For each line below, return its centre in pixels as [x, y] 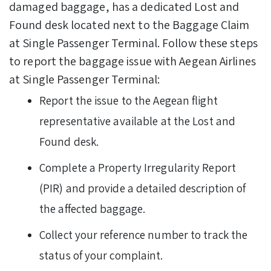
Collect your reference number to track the [144, 234]
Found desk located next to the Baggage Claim [129, 24]
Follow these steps [210, 43]
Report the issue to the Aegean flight [129, 100]
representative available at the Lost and [138, 121]
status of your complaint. [101, 255]
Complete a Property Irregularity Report [138, 167]
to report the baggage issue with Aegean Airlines [132, 61]
